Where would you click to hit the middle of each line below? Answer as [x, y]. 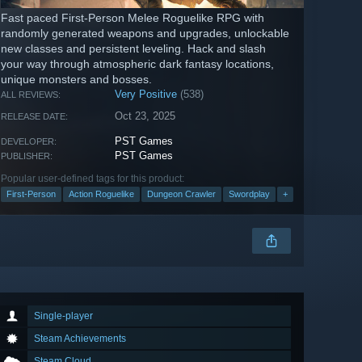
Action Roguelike [101, 194]
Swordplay [249, 194]
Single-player [63, 316]
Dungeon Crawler [181, 194]
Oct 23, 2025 [145, 116]
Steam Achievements [80, 339]
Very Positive [146, 95]
